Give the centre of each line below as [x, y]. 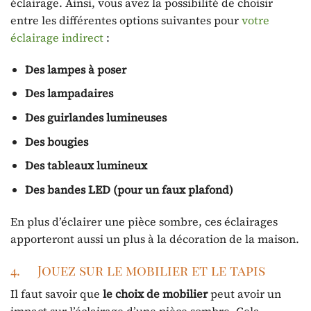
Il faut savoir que [57, 293]
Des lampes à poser [75, 69]
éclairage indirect [57, 37]
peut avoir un [244, 293]
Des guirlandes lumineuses [95, 117]
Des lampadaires [69, 93]
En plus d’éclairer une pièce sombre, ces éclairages [144, 221]
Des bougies [56, 141]
